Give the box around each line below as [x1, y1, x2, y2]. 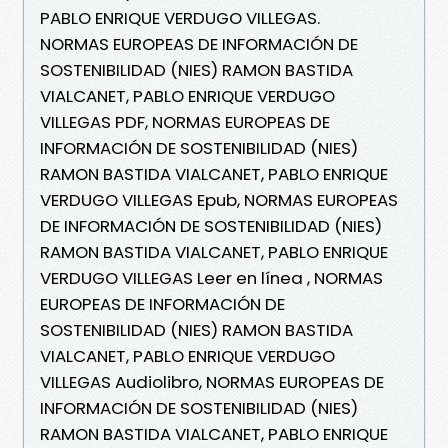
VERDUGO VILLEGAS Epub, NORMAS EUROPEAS [40, 187, 398, 212]
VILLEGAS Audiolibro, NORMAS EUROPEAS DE [40, 369, 384, 394]
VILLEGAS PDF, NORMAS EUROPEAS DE [40, 109, 330, 134]
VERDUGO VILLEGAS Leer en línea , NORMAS [40, 265, 383, 290]
